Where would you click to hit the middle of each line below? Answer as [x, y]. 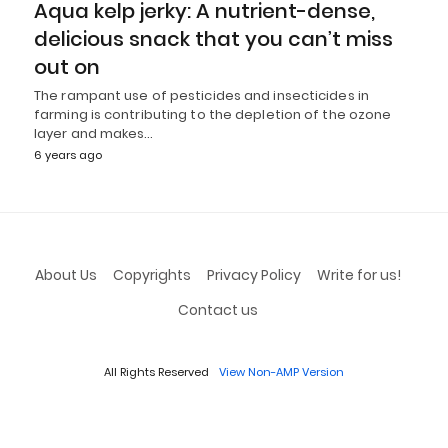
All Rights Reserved [156, 372]
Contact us [217, 310]
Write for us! [358, 275]
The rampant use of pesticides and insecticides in [201, 96]
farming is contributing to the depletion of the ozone [213, 115]
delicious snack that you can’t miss [213, 39]
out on [67, 67]
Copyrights [151, 275]
